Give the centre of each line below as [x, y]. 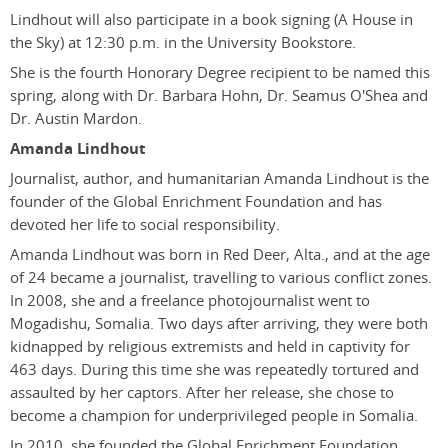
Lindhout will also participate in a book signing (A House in [211, 19]
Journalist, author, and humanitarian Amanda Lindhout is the [219, 178]
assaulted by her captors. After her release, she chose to [202, 392]
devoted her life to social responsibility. [145, 224]
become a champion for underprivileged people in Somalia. [214, 415]
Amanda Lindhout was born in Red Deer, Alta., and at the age [220, 254]
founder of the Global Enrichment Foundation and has [196, 201]
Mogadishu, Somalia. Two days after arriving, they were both [219, 323]
